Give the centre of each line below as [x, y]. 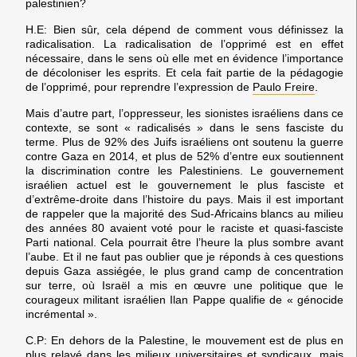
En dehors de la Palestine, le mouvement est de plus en [195, 340]
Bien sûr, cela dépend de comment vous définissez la [195, 29]
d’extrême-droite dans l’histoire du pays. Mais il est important [184, 200]
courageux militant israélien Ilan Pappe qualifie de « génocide [184, 300]
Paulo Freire [284, 86]
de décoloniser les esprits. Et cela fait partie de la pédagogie [184, 72]
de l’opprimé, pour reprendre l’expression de [139, 86]
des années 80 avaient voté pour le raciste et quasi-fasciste [184, 228]
